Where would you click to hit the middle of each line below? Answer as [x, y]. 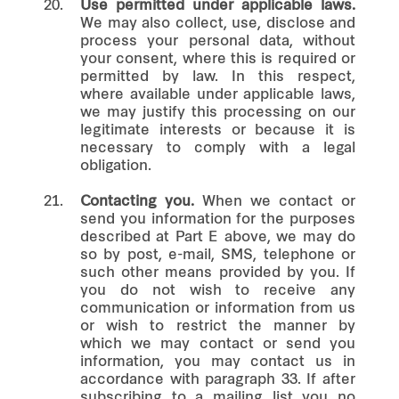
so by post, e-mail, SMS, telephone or [218, 255]
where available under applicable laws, [218, 95]
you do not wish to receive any [218, 291]
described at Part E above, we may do [218, 237]
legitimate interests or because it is [218, 130]
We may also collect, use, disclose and [218, 24]
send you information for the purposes [218, 220]
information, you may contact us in [218, 362]
